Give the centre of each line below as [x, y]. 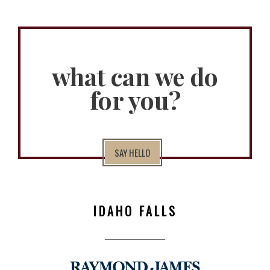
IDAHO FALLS [135, 211]
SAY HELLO [132, 152]
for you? [135, 100]
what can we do [135, 76]
